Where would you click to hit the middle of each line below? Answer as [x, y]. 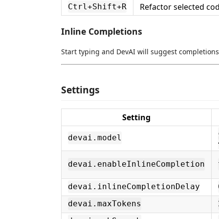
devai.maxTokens [105, 204]
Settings [80, 89]
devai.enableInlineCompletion [136, 164]
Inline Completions [102, 31]
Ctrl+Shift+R [97, 7]
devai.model [95, 138]
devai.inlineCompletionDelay [134, 187]
